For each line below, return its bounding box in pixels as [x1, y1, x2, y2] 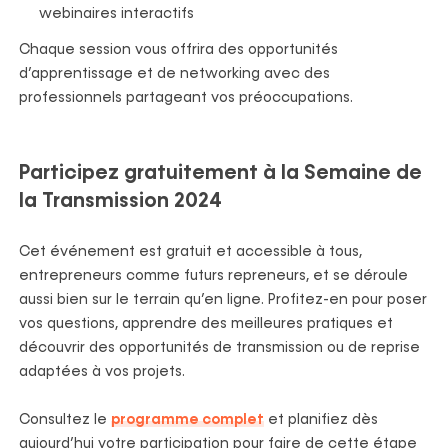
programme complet [110, 412, 264, 427]
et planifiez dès [263, 412, 378, 427]
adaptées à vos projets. [18, 364, 185, 379]
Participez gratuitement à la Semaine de [18, 162, 422, 184]
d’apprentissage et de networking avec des [18, 67, 330, 82]
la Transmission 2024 [18, 190, 222, 212]
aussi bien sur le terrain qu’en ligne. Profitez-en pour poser [18, 292, 427, 307]
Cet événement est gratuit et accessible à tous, [18, 244, 362, 259]
